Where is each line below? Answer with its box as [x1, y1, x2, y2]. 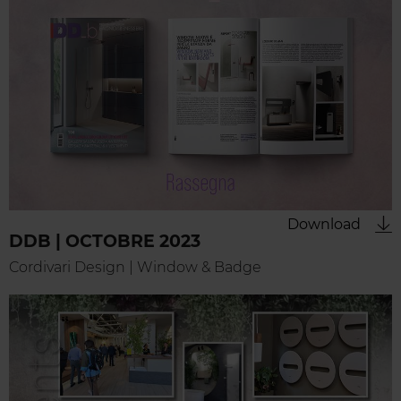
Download [287, 216, 361, 234]
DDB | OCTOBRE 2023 [9, 231, 200, 252]
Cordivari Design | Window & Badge [9, 259, 261, 277]
